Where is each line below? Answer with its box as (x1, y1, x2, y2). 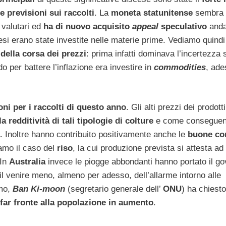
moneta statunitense (110, 8, 193, 18)
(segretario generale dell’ (65, 184, 163, 194)
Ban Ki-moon (13, 184, 65, 194)
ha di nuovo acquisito (43, 21, 132, 31)
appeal (132, 21, 158, 31)
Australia (9, 157, 45, 167)
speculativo (158, 21, 207, 31)
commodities (154, 62, 206, 72)
